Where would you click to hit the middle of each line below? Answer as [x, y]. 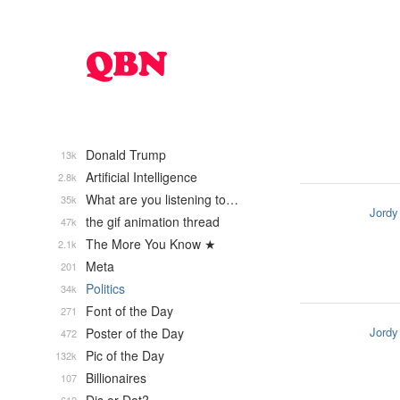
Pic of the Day [125, 355]
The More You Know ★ [151, 244]
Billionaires [116, 378]
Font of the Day [129, 311]
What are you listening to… [162, 199]
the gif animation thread [153, 221]
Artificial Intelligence [142, 177]
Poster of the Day [135, 333]
